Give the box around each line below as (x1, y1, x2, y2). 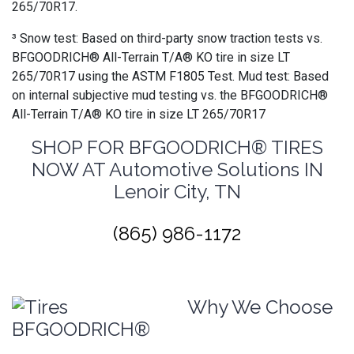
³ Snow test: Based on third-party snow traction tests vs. (12, 31, 322, 46)
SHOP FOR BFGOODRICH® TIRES (31, 136, 323, 159)
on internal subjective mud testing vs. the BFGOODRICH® (12, 88, 328, 103)
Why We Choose (187, 296, 333, 318)
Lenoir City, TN (113, 180, 241, 203)
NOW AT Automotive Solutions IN (31, 158, 323, 181)
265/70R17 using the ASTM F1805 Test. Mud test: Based (12, 69, 329, 84)
